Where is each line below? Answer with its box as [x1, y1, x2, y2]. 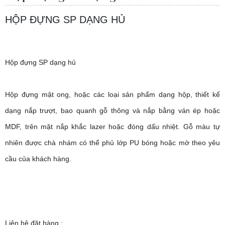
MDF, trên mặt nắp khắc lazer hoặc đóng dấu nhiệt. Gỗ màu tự [5, 122, 220, 131]
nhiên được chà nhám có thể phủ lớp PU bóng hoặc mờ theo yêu [5, 138, 220, 147]
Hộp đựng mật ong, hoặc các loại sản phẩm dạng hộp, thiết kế [5, 90, 220, 98]
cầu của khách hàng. [5, 154, 71, 163]
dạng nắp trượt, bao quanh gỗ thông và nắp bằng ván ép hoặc [5, 106, 220, 115]
